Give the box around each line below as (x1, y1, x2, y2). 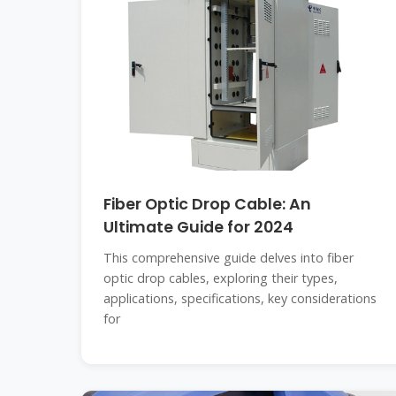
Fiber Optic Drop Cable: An (103, 194, 311, 215)
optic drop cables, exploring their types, (103, 270, 338, 286)
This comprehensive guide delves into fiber (103, 249, 354, 266)
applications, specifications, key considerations (103, 290, 377, 307)
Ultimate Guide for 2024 (103, 217, 293, 238)
